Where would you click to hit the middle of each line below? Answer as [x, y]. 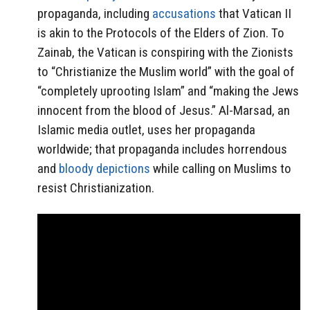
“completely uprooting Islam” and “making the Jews [168, 91]
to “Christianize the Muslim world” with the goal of [166, 72]
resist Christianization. [96, 188]
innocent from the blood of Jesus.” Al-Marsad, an [164, 111]
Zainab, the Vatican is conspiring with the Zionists [165, 53]
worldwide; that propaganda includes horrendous [162, 149]
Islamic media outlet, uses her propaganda [146, 130]
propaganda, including [95, 14]
